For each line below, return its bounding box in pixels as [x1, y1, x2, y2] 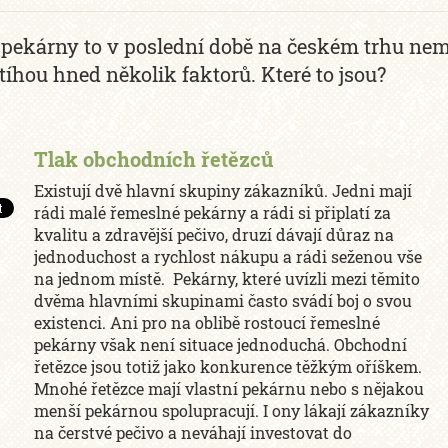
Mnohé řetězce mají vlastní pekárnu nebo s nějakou [34, 378, 425, 399]
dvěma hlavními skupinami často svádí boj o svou [34, 290, 413, 311]
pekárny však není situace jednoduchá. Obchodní [34, 334, 408, 355]
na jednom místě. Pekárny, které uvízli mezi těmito [34, 268, 421, 289]
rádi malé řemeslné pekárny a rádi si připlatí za [34, 202, 392, 223]
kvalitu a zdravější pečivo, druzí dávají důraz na [34, 224, 395, 245]
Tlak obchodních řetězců [34, 146, 274, 172]
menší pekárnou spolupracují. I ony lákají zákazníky [34, 400, 430, 421]
